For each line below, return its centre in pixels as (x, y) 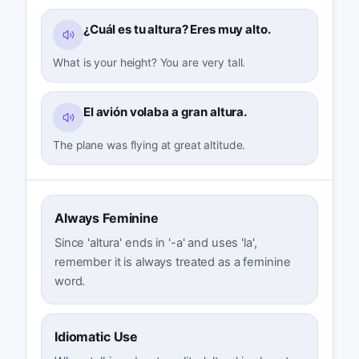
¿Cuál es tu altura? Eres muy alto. (177, 29)
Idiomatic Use (96, 336)
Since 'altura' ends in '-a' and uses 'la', (155, 242)
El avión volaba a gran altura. (165, 111)
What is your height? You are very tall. (149, 63)
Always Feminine (106, 218)
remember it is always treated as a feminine (172, 262)
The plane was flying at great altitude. (149, 145)
